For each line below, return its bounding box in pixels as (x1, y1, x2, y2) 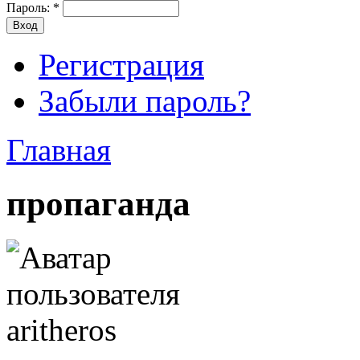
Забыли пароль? (39, 84, 251, 119)
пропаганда (6, 184, 190, 223)
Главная (6, 133, 111, 168)
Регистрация (39, 47, 204, 83)
